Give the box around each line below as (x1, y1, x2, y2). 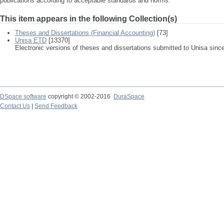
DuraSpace (113, 93, 144, 100)
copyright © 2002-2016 (46, 93, 113, 100)
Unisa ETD (15, 36, 46, 44)
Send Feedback (34, 102, 77, 109)
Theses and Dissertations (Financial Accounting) (15, 29, 155, 36)
